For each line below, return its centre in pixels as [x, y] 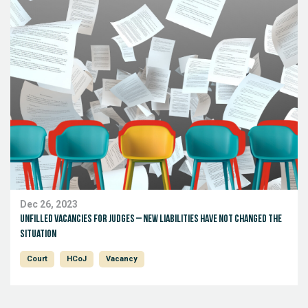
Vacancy [122, 259]
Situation [39, 235]
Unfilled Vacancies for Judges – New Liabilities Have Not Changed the [151, 220]
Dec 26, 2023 [49, 205]
